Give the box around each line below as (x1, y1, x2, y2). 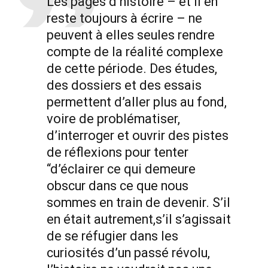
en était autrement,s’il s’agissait (46, 212, 231, 227)
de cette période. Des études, (46, 61, 217, 77)
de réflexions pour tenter (46, 145, 188, 160)
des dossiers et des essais (46, 78, 202, 93)
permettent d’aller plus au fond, (46, 95, 227, 110)
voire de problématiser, (46, 111, 180, 127)
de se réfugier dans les (46, 229, 178, 244)
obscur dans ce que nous (46, 178, 188, 194)
